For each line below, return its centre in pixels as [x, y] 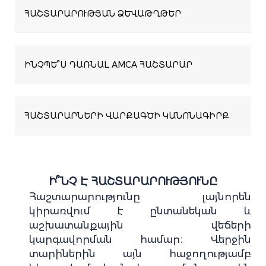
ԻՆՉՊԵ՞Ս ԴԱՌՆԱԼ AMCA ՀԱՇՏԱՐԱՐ [108, 64]
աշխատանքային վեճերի [140, 225]
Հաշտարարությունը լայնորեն [140, 197]
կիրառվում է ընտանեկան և [140, 211]
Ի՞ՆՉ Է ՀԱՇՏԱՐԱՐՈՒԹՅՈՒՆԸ [133, 181]
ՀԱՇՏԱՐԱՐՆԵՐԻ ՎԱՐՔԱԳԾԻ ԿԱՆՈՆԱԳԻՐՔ [127, 115]
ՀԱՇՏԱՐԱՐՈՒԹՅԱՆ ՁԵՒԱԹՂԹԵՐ [103, 13]
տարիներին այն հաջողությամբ [140, 254]
